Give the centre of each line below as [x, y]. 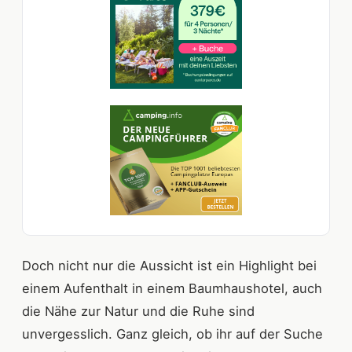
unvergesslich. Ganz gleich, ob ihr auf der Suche [172, 334]
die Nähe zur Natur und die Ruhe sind [138, 311]
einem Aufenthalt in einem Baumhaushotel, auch [172, 288]
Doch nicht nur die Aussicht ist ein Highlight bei [169, 265]
